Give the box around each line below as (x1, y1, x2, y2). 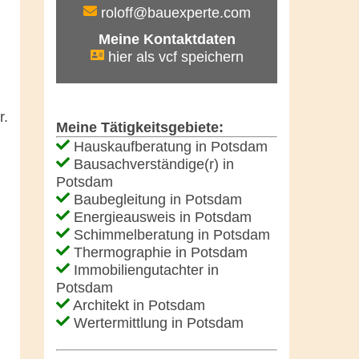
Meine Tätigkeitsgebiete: (56, 119, 224, 135)
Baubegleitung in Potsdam (70, 191, 242, 208)
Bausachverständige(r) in (70, 155, 234, 172)
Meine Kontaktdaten (98, 30, 236, 47)
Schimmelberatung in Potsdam (70, 226, 270, 243)
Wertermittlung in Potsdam (70, 314, 244, 331)
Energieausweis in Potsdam (70, 208, 252, 225)
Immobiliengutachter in (70, 261, 219, 278)
